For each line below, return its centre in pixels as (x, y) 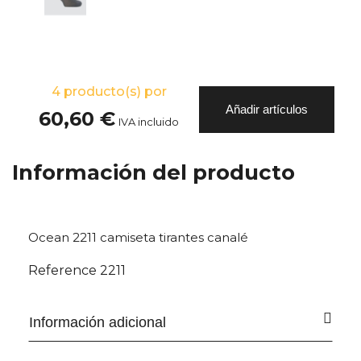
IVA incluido (149, 121)
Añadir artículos (267, 110)
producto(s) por (113, 91)
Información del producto (154, 173)
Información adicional (98, 323)
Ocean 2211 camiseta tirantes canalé (140, 238)
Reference (62, 271)
